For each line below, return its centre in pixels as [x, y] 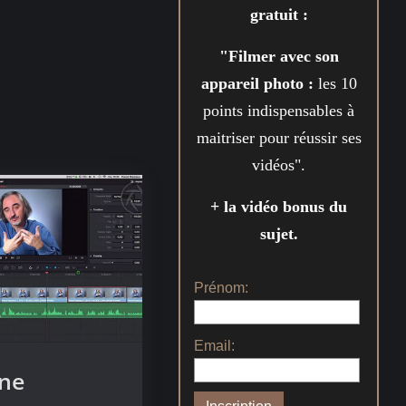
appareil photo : [259, 83]
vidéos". [279, 164]
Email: [215, 345]
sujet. [279, 233]
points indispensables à [279, 110]
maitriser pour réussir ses [279, 137]
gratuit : [279, 14]
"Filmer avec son [279, 56]
